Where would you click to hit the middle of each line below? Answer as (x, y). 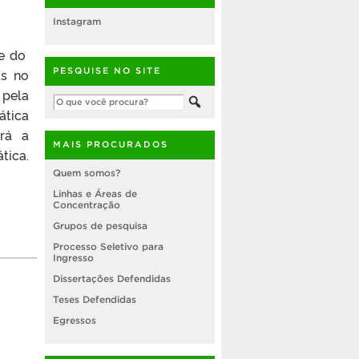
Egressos (75, 321)
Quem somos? (87, 173)
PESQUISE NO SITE (107, 71)
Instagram (77, 22)
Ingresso (73, 258)
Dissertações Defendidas (112, 279)
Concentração (87, 205)
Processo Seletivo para (108, 247)
